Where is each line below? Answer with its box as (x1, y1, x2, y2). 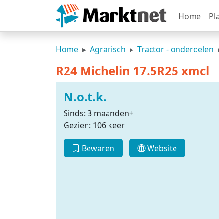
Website (145, 143, 177, 153)
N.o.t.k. (64, 88, 107, 105)
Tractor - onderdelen (137, 44, 214, 55)
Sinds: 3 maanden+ (64, 108, 133, 119)
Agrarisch (90, 44, 126, 55)
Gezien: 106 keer (64, 120, 125, 131)
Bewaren (80, 143, 114, 153)
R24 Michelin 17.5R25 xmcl (56, 63, 209, 79)
